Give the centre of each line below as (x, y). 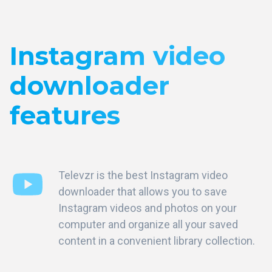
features (65, 116)
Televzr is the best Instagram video (143, 175)
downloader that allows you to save (143, 192)
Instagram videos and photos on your (148, 208)
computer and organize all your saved (148, 225)
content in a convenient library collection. (157, 241)
